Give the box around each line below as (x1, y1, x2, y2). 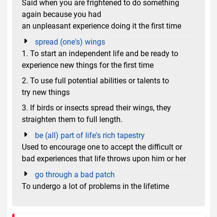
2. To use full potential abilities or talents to (22, 76, 169, 85)
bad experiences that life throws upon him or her (22, 154, 186, 163)
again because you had (22, 9, 101, 19)
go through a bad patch (35, 170, 115, 179)
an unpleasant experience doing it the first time (22, 21, 181, 31)
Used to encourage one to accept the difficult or (22, 142, 182, 152)
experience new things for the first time (22, 60, 154, 70)
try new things (22, 87, 70, 97)
